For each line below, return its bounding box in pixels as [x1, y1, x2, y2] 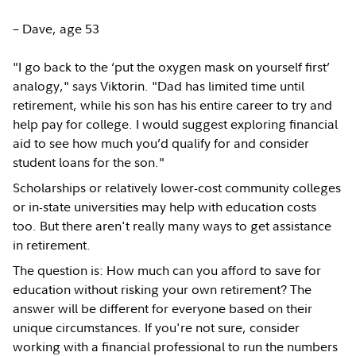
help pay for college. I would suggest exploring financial [13, 114, 339, 133]
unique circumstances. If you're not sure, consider [13, 318, 300, 336]
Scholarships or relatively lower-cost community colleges [13, 178, 342, 196]
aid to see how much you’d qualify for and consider [13, 133, 310, 152]
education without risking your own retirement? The [13, 280, 312, 298]
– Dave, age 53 [13, 19, 100, 37]
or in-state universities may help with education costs [13, 197, 317, 215]
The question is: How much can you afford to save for [13, 261, 322, 279]
